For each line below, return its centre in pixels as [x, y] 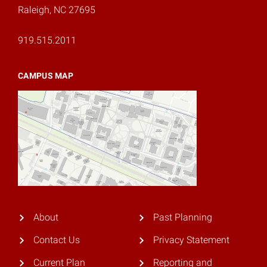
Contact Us [56, 240]
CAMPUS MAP [46, 76]
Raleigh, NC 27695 [57, 10]
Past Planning [182, 217]
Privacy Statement [191, 240]
